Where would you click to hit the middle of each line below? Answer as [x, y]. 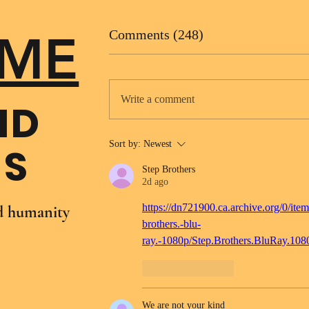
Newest [158, 144]
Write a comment [158, 99]
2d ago [155, 182]
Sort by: [125, 144]
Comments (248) [156, 34]
